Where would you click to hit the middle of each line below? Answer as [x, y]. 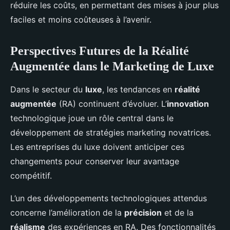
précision [143, 213]
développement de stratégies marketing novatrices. [111, 132]
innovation [188, 104]
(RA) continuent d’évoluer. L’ [112, 104]
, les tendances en [138, 89]
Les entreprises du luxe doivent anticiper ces [97, 147]
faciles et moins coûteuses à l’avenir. [81, 20]
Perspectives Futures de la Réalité [100, 51]
